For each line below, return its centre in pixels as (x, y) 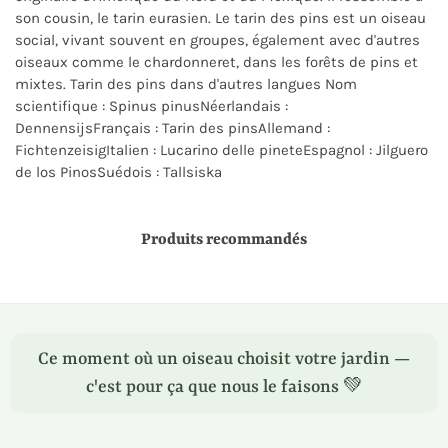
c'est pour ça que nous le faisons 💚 (224, 387)
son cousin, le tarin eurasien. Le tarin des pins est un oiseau (220, 18)
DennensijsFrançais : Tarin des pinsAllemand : (172, 128)
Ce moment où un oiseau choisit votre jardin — (224, 359)
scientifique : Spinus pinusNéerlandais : (151, 106)
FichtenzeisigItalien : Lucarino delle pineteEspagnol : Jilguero (221, 150)
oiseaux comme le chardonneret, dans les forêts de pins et (216, 62)
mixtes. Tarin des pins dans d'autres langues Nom (186, 84)
